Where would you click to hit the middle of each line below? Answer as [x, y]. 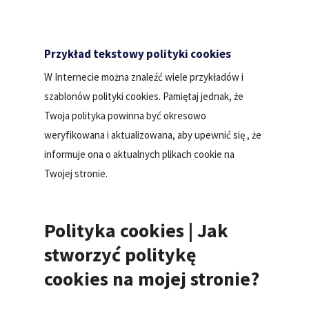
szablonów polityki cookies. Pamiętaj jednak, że [144, 96]
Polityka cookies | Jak [137, 230]
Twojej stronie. [76, 173]
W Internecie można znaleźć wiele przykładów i [144, 77]
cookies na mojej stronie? [152, 278]
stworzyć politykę [121, 254]
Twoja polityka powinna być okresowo [126, 115]
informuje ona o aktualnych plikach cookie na [140, 154]
